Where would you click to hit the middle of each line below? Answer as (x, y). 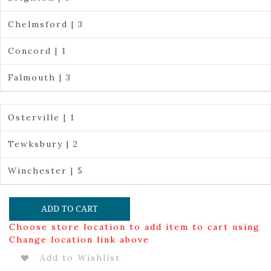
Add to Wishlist (80, 257)
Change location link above (79, 239)
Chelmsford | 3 (45, 24)
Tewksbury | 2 (43, 144)
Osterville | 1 (41, 117)
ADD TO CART (70, 208)
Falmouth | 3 (39, 77)
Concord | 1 (37, 51)
